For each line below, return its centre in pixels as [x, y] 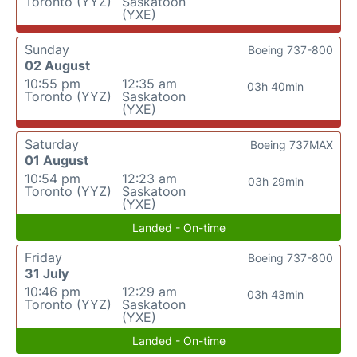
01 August [57, 160]
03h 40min [276, 86]
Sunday [47, 49]
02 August [57, 65]
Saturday [52, 144]
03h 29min [275, 181]
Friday [43, 257]
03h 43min [276, 294]
